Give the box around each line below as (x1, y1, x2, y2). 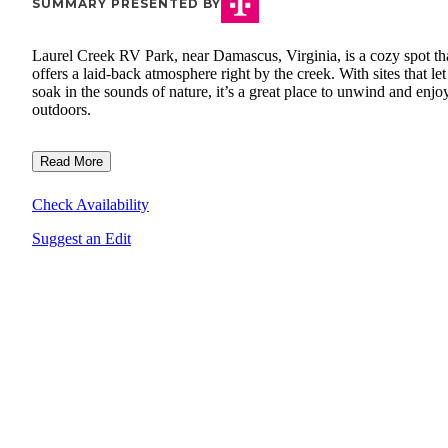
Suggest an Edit (32, 230, 131, 248)
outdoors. (32, 101, 91, 119)
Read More (40, 154, 103, 170)
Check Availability (32, 196, 149, 214)
